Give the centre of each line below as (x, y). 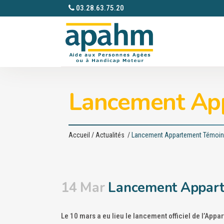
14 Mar (83, 188)
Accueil (79, 135)
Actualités (110, 135)
